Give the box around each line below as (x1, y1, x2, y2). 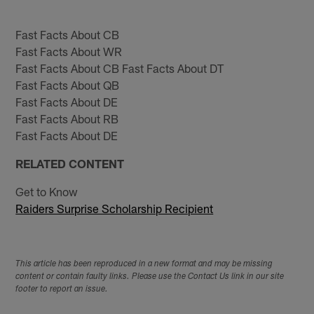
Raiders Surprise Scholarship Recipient (15, 201, 214, 216)
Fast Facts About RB (15, 111, 119, 126)
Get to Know (15, 184, 78, 199)
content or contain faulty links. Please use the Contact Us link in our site (15, 272, 285, 281)
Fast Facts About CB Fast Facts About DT (15, 61, 224, 76)
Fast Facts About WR (15, 44, 123, 59)
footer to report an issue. (15, 285, 109, 294)
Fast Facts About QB (15, 78, 120, 93)
